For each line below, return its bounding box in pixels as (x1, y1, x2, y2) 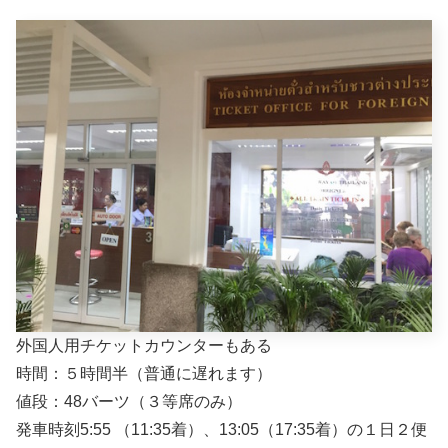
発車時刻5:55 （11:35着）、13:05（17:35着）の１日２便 (16, 421, 427, 439)
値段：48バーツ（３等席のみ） (16, 393, 242, 411)
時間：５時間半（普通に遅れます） (16, 365, 272, 383)
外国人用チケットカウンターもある (16, 337, 272, 355)
